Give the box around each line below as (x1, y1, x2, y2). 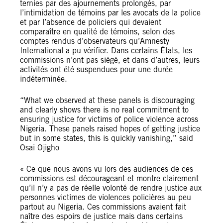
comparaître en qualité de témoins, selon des (20, 27, 175, 36)
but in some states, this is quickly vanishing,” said (20, 133, 193, 143)
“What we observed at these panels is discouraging (20, 96, 195, 105)
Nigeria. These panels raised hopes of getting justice (20, 124, 200, 133)
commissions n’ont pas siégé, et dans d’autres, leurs (20, 55, 200, 65)
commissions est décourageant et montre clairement (20, 174, 199, 183)
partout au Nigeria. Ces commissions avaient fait (20, 202, 186, 212)
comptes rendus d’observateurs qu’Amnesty (20, 36, 169, 46)
